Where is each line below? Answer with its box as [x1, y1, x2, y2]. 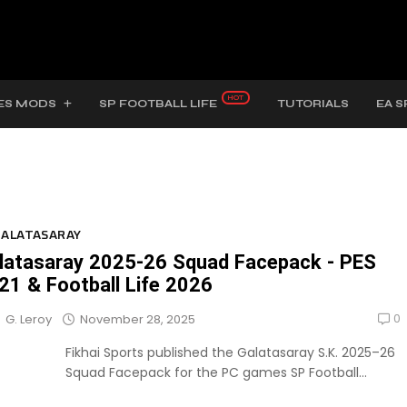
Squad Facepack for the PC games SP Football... [65, 362, 367, 382]
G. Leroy [5, 311, 52, 329]
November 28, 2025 [80, 311, 195, 329]
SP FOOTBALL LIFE [99, 97, 217, 110]
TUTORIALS [276, 97, 349, 110]
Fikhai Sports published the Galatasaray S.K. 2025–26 [65, 342, 395, 362]
